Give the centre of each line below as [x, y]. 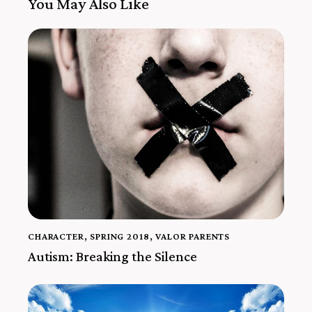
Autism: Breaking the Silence [112, 256]
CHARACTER [56, 236]
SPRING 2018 [120, 236]
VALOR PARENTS [193, 236]
